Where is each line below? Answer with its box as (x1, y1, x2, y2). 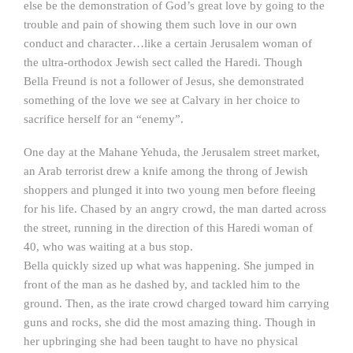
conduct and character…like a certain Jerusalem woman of (24, 37, 312, 50)
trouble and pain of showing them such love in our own (24, 18, 297, 31)
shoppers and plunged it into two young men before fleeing (24, 184, 316, 196)
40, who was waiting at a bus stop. (24, 240, 193, 253)
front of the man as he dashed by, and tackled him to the (24, 278, 300, 291)
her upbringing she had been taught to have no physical (24, 335, 298, 347)
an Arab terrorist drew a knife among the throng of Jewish (24, 165, 308, 177)
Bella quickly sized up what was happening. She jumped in (24, 259, 314, 272)
